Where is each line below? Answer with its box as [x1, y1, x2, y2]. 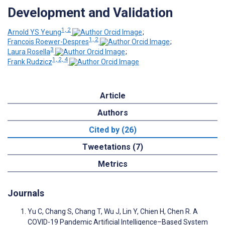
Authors [97, 107, 128, 118]
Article [99, 90, 126, 100]
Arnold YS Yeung [8, 28, 61, 36]
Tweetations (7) [82, 142, 143, 152]
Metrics [97, 159, 128, 169]
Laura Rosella [8, 47, 50, 56]
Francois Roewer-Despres [8, 38, 89, 46]
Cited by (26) [88, 125, 137, 135]
